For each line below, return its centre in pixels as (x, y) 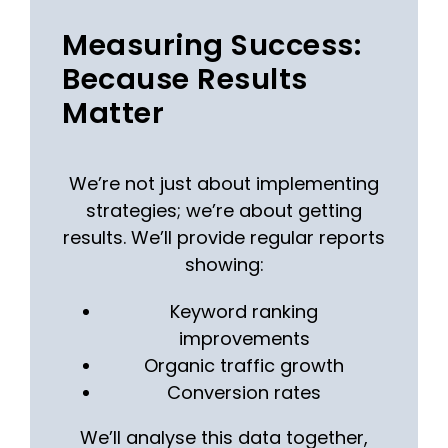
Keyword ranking (244, 311)
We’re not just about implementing (224, 183)
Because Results (185, 78)
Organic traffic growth (244, 365)
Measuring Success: (212, 44)
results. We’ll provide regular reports (224, 237)
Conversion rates (244, 392)
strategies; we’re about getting (224, 210)
